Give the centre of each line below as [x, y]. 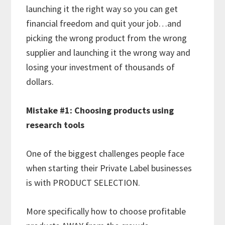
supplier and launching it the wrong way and [108, 52]
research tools [55, 125]
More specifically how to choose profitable [106, 211]
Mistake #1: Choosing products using [100, 110]
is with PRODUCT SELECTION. [83, 182]
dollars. [43, 81]
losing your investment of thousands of [101, 67]
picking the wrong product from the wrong [107, 38]
